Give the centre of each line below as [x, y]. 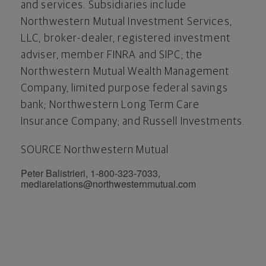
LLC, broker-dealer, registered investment [126, 38]
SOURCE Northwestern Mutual [95, 150]
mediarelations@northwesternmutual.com [108, 183]
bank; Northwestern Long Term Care [110, 105]
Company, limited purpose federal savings [124, 88]
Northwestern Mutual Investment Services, [126, 22]
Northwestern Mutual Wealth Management [125, 72]
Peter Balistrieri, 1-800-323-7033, [91, 173]
